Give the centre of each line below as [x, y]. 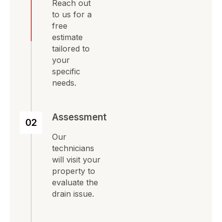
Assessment [79, 117]
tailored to [71, 49]
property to [74, 171]
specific [66, 71]
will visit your [76, 160]
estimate [67, 37]
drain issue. [73, 194]
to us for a [72, 14]
